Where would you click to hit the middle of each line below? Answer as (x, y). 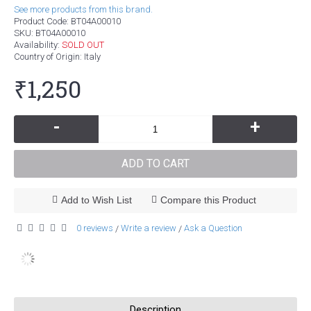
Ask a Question (213, 228)
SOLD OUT (83, 45)
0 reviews (95, 228)
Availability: (38, 45)
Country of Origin (47, 57)
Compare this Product (208, 200)
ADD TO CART (155, 163)
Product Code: (42, 21)
